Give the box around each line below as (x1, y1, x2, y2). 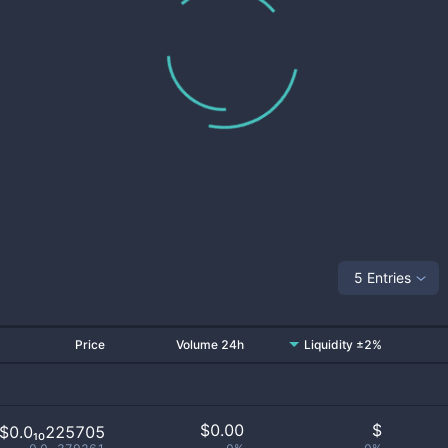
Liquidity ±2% (304, 337, 382, 352)
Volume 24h (176, 337, 244, 352)
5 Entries (354, 268, 411, 286)
